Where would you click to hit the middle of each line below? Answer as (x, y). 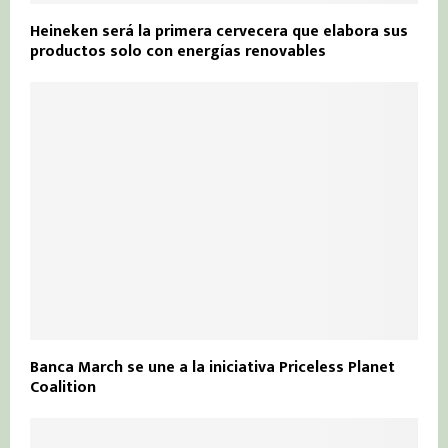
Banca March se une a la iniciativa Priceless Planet (212, 368)
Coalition (63, 388)
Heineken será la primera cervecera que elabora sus (219, 31)
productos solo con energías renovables (178, 51)
